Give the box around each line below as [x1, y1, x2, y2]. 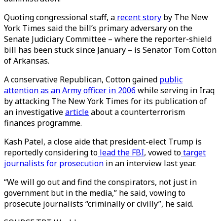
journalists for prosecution [4, 158, 104, 169]
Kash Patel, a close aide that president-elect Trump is [4, 136, 202, 147]
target [181, 147, 206, 158]
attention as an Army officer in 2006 [4, 85, 136, 96]
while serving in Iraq [136, 85, 215, 96]
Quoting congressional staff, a [4, 12, 115, 23]
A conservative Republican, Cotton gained [4, 74, 159, 85]
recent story [115, 12, 161, 23]
